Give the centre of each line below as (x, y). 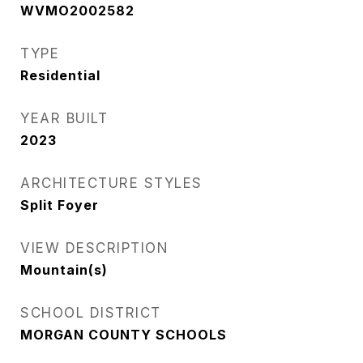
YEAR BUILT (64, 118)
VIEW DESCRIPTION (94, 248)
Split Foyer (60, 205)
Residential (60, 75)
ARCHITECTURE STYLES (111, 183)
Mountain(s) (64, 270)
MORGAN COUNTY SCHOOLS (124, 335)
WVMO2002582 (77, 11)
